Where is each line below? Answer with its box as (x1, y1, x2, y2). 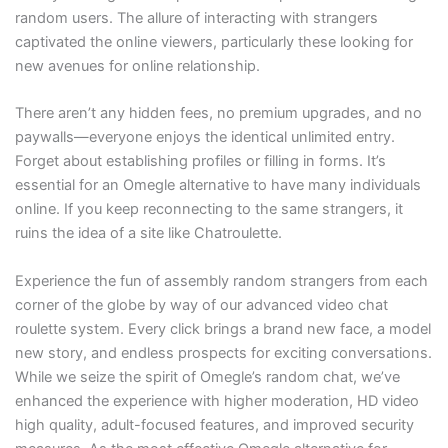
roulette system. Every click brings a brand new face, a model (14, 319, 431, 338)
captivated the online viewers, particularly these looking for (14, 33, 413, 52)
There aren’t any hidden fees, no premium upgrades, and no (14, 104, 422, 123)
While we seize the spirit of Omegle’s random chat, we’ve (14, 367, 400, 386)
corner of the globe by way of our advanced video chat (14, 295, 388, 314)
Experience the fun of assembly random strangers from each (14, 271, 428, 290)
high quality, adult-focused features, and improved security (14, 415, 414, 434)
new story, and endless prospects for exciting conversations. (14, 343, 432, 362)
